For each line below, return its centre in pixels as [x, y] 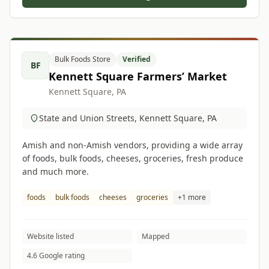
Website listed [50, 236]
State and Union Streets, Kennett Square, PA [128, 118]
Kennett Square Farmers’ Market [138, 76]
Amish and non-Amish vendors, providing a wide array [132, 145]
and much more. [56, 171]
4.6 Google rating [56, 255]
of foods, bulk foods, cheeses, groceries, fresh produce [133, 158]
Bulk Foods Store [83, 59]
